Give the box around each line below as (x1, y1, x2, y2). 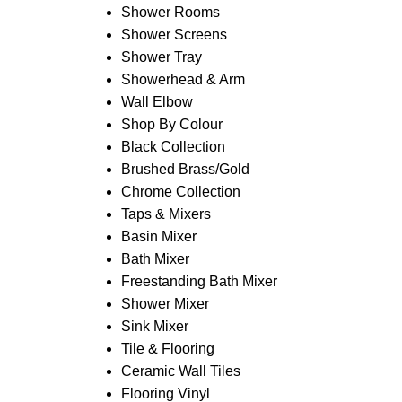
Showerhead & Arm (120, 72, 245, 87)
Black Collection (120, 139, 225, 154)
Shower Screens (120, 27, 227, 42)
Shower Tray (120, 49, 202, 65)
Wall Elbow (120, 94, 193, 109)
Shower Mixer (120, 296, 209, 311)
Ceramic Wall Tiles (120, 363, 240, 379)
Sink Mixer (120, 319, 188, 334)
